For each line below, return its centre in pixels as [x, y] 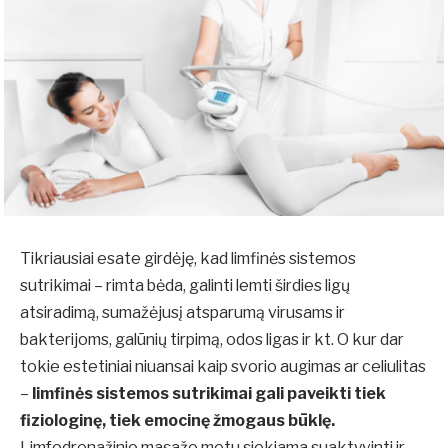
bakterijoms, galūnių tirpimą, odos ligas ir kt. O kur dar [212, 340]
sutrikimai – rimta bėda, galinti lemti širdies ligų [185, 286]
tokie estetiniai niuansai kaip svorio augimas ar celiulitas [223, 367]
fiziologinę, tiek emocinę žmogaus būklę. [177, 421]
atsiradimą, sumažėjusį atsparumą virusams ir [182, 313]
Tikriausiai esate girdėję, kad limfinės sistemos [188, 259]
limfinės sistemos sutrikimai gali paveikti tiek [209, 394]
